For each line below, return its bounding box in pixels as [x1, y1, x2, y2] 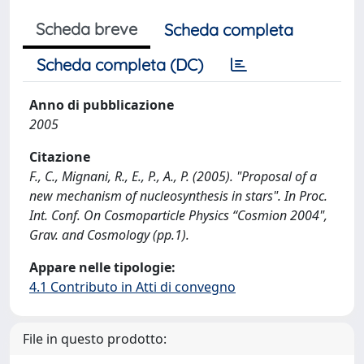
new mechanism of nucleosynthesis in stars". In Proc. [29, 187, 327, 205]
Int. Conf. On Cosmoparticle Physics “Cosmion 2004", [29, 206, 327, 224]
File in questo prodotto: [23, 330, 167, 348]
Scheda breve [36, 19, 137, 39]
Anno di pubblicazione [29, 96, 174, 114]
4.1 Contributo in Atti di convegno [29, 278, 236, 296]
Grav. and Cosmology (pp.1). [29, 226, 189, 244]
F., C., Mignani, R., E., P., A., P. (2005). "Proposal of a [29, 167, 317, 185]
